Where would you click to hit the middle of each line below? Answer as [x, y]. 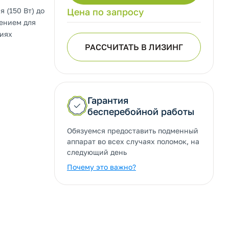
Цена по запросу [105, 12]
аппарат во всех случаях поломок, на [133, 141]
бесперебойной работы [141, 111]
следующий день [97, 152]
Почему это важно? [101, 167]
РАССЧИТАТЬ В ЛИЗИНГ [134, 47]
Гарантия [108, 100]
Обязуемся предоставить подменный [133, 131]
